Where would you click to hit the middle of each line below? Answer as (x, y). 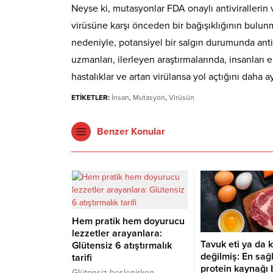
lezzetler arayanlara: (117, 233)
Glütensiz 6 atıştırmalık (122, 245)
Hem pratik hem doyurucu (128, 221)
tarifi (82, 257)
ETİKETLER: (90, 97)
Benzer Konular (131, 131)
